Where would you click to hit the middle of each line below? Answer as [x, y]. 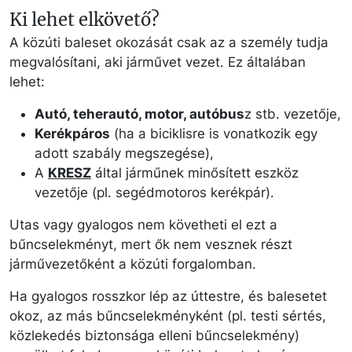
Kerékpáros [72, 134]
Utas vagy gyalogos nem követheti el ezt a [143, 225]
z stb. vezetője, [293, 114]
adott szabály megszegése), [124, 154]
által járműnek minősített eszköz [195, 173]
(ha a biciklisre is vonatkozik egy [214, 134]
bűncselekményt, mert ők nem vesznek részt [151, 245]
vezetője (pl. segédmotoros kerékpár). [154, 193]
